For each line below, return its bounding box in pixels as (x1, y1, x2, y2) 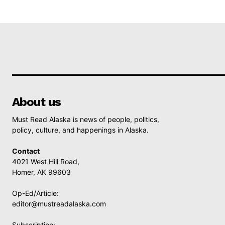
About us (12, 95, 61, 109)
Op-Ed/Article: (12, 189, 59, 197)
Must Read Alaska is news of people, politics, (12, 115, 159, 124)
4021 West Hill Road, (12, 157, 79, 166)
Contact (12, 147, 40, 155)
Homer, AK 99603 (12, 168, 71, 176)
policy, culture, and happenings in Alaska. (12, 126, 149, 134)
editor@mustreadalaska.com (12, 199, 106, 208)
